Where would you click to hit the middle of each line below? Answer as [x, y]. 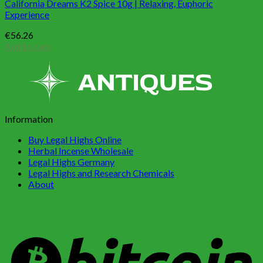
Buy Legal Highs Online [75, 140]
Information [29, 119]
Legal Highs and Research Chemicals [101, 173]
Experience [27, 15]
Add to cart [28, 46]
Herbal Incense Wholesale [81, 151]
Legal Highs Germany [71, 162]
